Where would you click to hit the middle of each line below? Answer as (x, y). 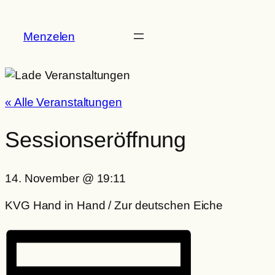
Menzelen (49, 36)
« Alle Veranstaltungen (64, 102)
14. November (44, 179)
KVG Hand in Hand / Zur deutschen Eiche (114, 205)
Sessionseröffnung (96, 140)
